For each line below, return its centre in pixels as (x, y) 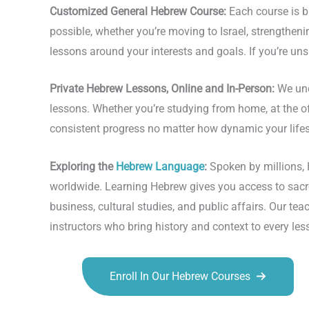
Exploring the (83, 166)
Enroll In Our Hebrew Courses (180, 276)
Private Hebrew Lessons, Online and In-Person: (162, 89)
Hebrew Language (160, 166)
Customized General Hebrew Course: (138, 11)
